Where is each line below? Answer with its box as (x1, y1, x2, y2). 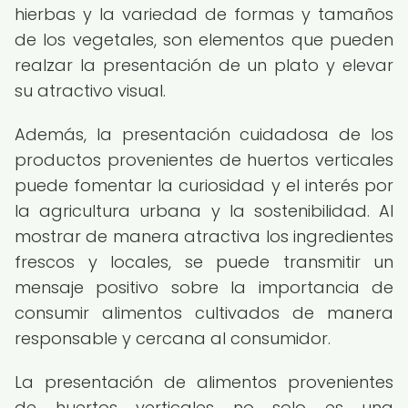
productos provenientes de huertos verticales (15, 148, 393, 171)
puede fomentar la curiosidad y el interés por (15, 174, 393, 197)
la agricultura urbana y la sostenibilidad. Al (15, 199, 393, 222)
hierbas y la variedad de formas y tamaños (15, 3, 393, 25)
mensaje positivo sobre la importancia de (15, 276, 393, 299)
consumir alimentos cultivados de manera (15, 301, 393, 324)
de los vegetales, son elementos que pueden (15, 28, 393, 51)
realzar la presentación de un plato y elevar (15, 54, 393, 76)
